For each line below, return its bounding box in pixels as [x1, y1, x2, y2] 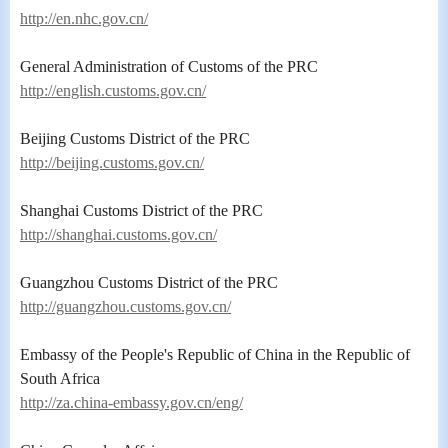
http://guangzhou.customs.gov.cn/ [20, 298, 231, 315]
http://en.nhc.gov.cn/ [20, 10, 148, 27]
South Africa [20, 370, 100, 387]
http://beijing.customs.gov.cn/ [20, 154, 204, 171]
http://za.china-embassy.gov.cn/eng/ [20, 394, 243, 411]
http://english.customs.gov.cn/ [20, 82, 206, 99]
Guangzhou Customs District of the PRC [20, 274, 278, 291]
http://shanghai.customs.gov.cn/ [20, 226, 217, 243]
